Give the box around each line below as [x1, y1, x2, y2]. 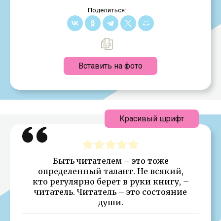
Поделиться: [87, 6, 126, 14]
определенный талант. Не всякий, [37, 166, 184, 176]
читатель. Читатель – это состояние [34, 186, 187, 197]
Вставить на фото [78, 61, 143, 71]
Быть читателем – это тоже [52, 155, 169, 166]
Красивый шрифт [119, 113, 184, 123]
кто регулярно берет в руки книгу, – [32, 176, 189, 186]
